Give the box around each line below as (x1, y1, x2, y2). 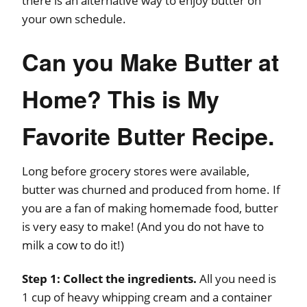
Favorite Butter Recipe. (22, 119, 274, 152)
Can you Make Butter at (22, 45, 279, 78)
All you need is (197, 270, 276, 286)
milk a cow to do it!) (22, 236, 124, 253)
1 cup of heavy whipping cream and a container (22, 288, 272, 305)
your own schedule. (22, 10, 126, 27)
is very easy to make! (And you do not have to (22, 218, 264, 234)
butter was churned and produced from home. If (22, 181, 280, 197)
